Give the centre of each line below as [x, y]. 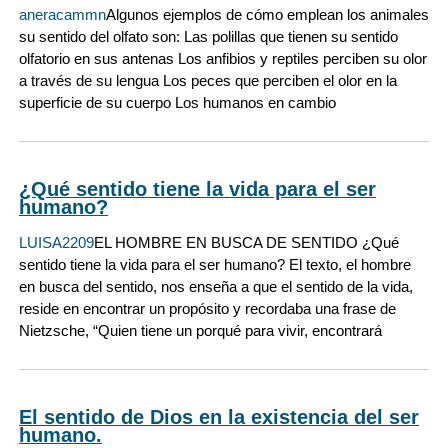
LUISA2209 [56, 243]
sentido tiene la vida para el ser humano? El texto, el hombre [215, 265]
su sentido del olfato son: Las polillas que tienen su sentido [208, 36]
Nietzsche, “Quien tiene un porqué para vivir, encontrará [200, 331]
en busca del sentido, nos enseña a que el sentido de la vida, [216, 287]
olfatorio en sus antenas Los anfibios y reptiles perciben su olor [223, 58]
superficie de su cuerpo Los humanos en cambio [177, 102]
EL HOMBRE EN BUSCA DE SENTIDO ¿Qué [246, 243]
